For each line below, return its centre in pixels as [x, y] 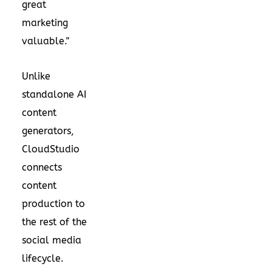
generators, [48, 131]
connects [42, 167]
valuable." [46, 41]
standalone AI [54, 94]
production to [53, 203]
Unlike [36, 76]
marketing [45, 22]
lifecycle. [43, 258]
